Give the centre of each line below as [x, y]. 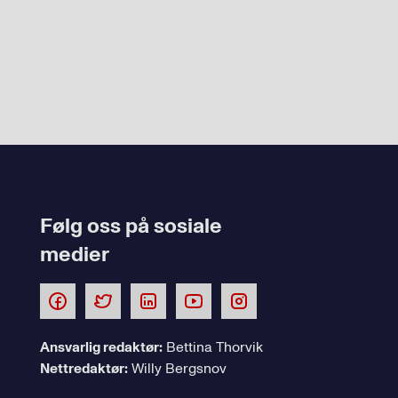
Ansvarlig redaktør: [101, 348]
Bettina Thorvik [212, 348]
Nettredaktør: [84, 369]
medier [74, 255]
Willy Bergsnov [177, 369]
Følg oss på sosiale [131, 227]
